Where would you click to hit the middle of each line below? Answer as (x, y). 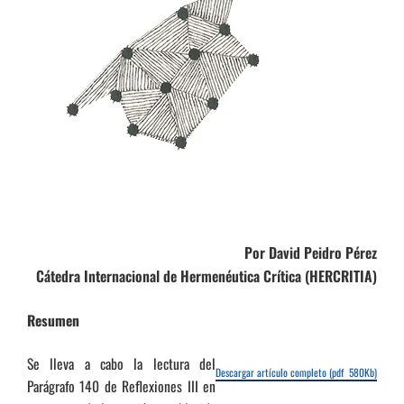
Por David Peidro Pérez (311, 252)
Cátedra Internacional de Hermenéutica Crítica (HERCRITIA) (207, 275)
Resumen (53, 320)
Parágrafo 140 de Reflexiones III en (121, 386)
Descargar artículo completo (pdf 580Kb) (296, 372)
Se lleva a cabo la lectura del (121, 364)
